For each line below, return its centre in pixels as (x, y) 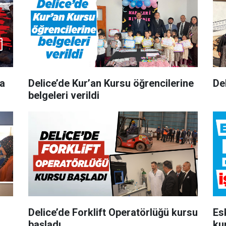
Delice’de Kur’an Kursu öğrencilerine (111, 83)
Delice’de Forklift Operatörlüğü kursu (113, 212)
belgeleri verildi (64, 95)
